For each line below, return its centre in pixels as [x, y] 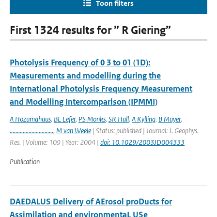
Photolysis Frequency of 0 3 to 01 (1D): [80, 62]
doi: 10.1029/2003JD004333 [142, 142]
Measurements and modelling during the [85, 76]
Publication [25, 162]
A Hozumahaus [30, 119]
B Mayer [170, 119]
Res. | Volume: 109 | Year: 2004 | [55, 142]
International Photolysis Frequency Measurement [101, 89]
